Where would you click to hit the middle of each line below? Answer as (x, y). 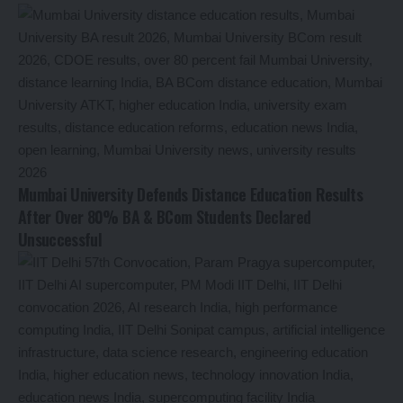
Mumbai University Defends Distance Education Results (190, 195)
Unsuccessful (60, 240)
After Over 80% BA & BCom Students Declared (165, 217)
